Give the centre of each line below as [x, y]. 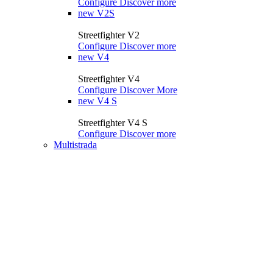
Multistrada [75, 144]
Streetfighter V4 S [113, 122]
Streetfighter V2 [109, 35]
